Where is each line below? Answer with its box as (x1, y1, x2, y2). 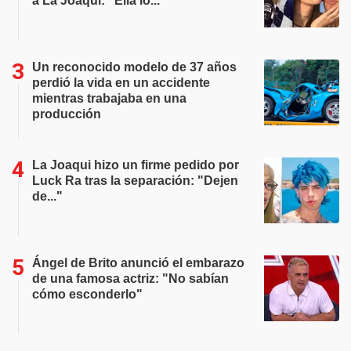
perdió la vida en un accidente (32, 76, 210, 89)
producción (32, 107, 101, 121)
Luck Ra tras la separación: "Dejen (32, 174, 238, 187)
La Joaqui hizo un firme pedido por (32, 158, 239, 172)
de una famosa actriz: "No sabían (32, 272, 229, 285)
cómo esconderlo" (32, 288, 143, 301)
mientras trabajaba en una (32, 92, 186, 105)
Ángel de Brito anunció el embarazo (32, 256, 244, 270)
